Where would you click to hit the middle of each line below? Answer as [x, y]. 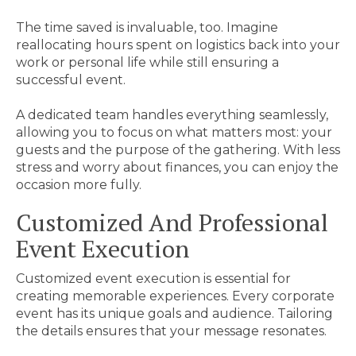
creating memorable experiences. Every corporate [175, 296]
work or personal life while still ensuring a [147, 62]
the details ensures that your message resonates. [171, 331]
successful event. [71, 80]
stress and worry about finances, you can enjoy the [177, 167]
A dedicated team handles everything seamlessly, [172, 115]
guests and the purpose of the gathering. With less [178, 150]
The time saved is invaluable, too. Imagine [147, 27]
